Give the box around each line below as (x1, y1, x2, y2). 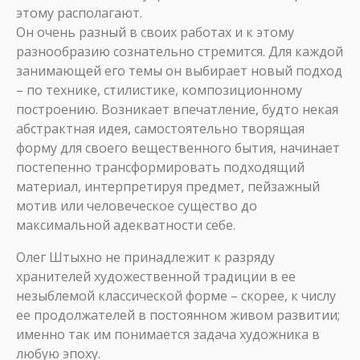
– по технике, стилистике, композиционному (16, 81, 302, 99)
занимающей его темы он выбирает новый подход (16, 62, 342, 80)
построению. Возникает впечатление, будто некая (16, 100, 338, 118)
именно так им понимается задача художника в (16, 325, 320, 343)
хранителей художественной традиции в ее (16, 268, 296, 285)
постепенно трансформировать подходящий (16, 158, 305, 176)
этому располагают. (16, 4, 142, 22)
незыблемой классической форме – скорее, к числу (16, 287, 336, 305)
